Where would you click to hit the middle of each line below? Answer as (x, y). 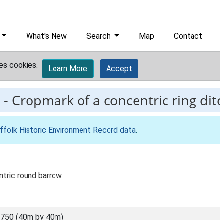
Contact (188, 36)
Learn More (68, 69)
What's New (47, 36)
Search (100, 36)
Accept (119, 69)
